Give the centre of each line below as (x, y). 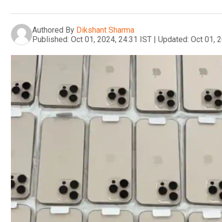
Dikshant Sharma (105, 30)
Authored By (53, 30)
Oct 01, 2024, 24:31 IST (111, 39)
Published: (51, 39)
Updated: (173, 39)
